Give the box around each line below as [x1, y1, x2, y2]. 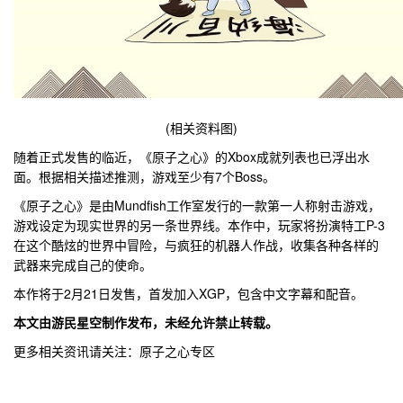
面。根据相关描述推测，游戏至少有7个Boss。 [13, 166, 275, 185]
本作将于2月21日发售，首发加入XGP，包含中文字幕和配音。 [13, 283, 363, 302]
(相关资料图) [166, 118, 237, 137]
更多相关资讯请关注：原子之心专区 [13, 341, 215, 360]
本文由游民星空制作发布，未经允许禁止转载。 [13, 312, 278, 331]
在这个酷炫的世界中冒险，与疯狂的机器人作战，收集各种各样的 [13, 235, 379, 254]
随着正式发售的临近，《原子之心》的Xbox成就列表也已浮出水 [13, 147, 370, 166]
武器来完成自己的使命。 [13, 255, 152, 273]
